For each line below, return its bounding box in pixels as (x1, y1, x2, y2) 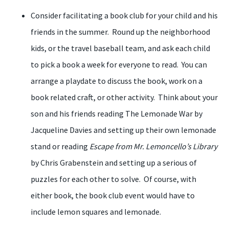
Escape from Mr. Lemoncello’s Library (89, 141, 217, 151)
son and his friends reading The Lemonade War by (31, 108, 202, 119)
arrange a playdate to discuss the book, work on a (31, 76, 202, 86)
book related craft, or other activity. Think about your (31, 92, 218, 102)
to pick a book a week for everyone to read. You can (31, 59, 207, 70)
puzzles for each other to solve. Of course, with (31, 174, 196, 184)
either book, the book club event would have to (31, 190, 195, 200)
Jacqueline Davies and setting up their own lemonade (31, 125, 216, 135)
